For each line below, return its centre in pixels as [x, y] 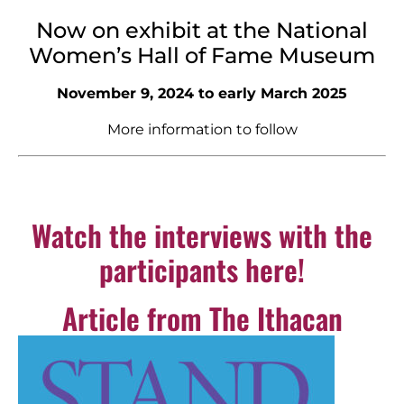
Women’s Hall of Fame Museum [202, 55]
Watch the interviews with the [202, 234]
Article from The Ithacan [202, 317]
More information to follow [202, 129]
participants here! [202, 269]
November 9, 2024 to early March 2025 [202, 93]
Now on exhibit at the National [202, 30]
